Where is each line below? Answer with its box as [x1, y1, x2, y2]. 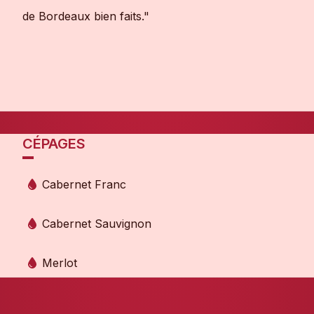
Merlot [42, 256, 77, 271]
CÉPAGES [22, 135, 86, 153]
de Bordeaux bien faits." [22, 9, 149, 24]
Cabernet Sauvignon [42, 217, 151, 231]
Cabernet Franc [42, 177, 126, 192]
